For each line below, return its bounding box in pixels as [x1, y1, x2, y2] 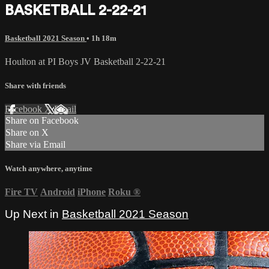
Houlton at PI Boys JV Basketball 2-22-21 [5, 56, 166, 67]
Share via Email [5, 139, 65, 150]
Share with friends [5, 80, 66, 90]
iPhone [77, 187, 106, 198]
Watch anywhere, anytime [5, 163, 92, 173]
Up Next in [5, 208, 62, 221]
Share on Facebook [5, 115, 79, 125]
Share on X [5, 127, 49, 138]
